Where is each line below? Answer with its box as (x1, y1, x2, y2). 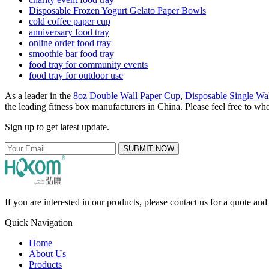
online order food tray (29, 37, 111, 48)
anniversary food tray (29, 26, 109, 37)
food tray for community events (29, 59, 148, 70)
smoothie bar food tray (29, 48, 114, 59)
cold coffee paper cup (29, 16, 110, 26)
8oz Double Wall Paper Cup (73, 90, 180, 101)
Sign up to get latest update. (5, 121, 109, 132)
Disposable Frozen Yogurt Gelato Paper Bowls (29, 5, 206, 16)
